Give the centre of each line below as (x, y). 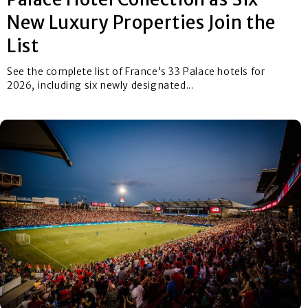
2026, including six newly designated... (100, 86)
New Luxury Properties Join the (142, 23)
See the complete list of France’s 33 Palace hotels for (136, 72)
